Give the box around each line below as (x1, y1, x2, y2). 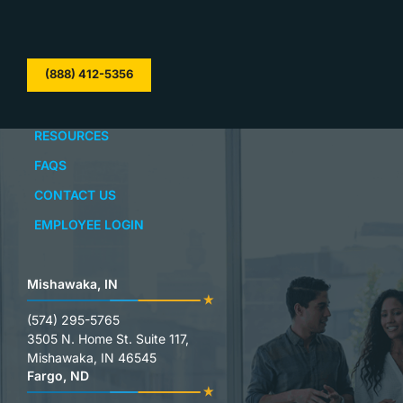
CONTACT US (34, 186, 116, 202)
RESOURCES (34, 127, 109, 143)
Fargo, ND (27, 368, 89, 383)
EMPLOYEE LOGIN (34, 216, 144, 232)
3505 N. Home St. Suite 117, (27, 331, 196, 346)
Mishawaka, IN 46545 (27, 350, 157, 365)
